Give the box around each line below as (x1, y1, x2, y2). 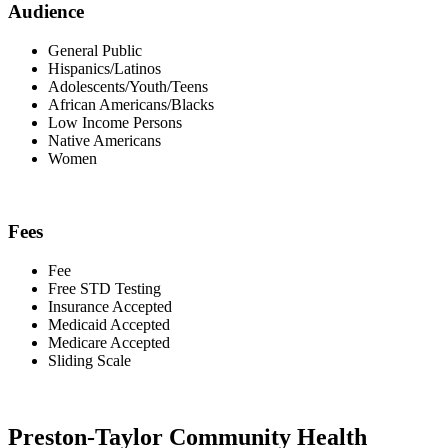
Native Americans (48, 132, 161, 150)
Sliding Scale (48, 351, 131, 369)
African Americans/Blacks (48, 96, 214, 114)
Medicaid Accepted (48, 315, 170, 333)
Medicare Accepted (48, 333, 170, 351)
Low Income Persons (48, 114, 182, 132)
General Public (48, 42, 142, 60)
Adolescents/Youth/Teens (48, 78, 208, 96)
